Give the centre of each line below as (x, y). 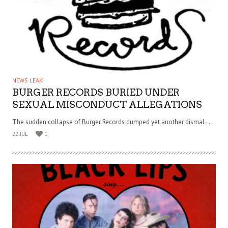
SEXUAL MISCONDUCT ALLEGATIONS (107, 105)
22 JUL (20, 134)
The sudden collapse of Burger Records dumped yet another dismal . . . (112, 122)
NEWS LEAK (27, 80)
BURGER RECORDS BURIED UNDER (96, 93)
